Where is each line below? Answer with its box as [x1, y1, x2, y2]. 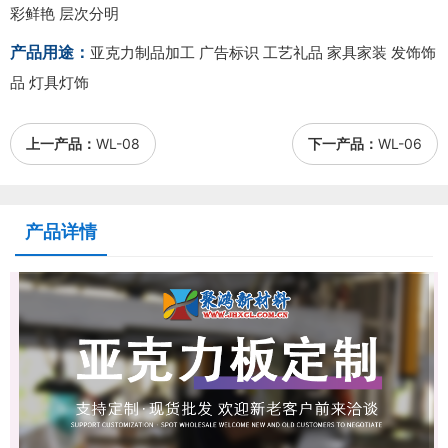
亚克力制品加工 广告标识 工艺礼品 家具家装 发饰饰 [90, 43, 436, 63]
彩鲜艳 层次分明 [10, 4, 119, 24]
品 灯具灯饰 [10, 73, 89, 93]
